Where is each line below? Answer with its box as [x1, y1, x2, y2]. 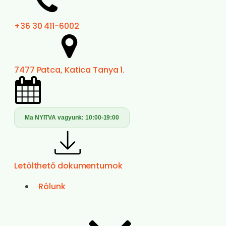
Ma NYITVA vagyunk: [25, 114, 86, 121]
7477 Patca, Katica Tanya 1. [14, 64, 125, 76]
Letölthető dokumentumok [14, 160, 123, 172]
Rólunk [38, 181, 66, 192]
